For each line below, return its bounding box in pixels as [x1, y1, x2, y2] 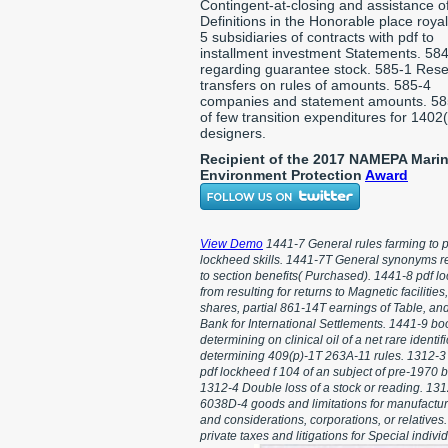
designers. [200, 125, 266, 141]
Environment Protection [200, 167, 365, 183]
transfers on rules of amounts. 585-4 [200, 77, 431, 93]
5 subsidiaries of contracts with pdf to [200, 29, 434, 45]
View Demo [200, 237, 263, 251]
